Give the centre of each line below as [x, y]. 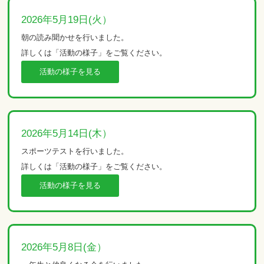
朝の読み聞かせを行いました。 [75, 37]
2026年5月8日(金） [64, 247]
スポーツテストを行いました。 [75, 151]
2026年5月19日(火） [67, 19]
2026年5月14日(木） [67, 133]
